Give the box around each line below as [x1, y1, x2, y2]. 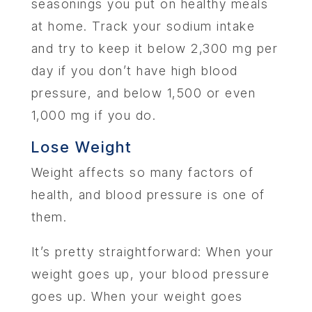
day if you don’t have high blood [31, 63, 238, 79]
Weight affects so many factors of [31, 165, 254, 180]
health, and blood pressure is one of [31, 187, 265, 203]
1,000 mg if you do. [31, 108, 157, 123]
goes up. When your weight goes [31, 289, 243, 304]
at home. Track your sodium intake [31, 19, 256, 34]
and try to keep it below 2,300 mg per [31, 41, 279, 56]
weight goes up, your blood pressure [31, 267, 270, 282]
